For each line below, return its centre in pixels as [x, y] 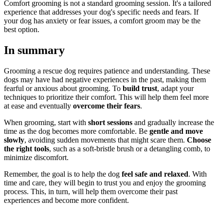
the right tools [27, 148]
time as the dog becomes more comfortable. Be [77, 131]
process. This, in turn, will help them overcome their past [91, 191]
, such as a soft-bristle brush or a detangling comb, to [130, 148]
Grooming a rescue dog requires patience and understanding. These [107, 71]
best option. [22, 30]
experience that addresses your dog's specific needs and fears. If [101, 12]
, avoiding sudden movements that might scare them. [106, 140]
